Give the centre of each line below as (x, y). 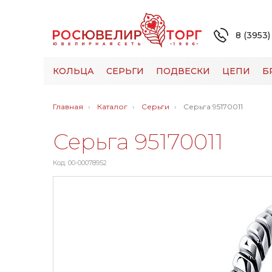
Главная (68, 107)
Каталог (112, 107)
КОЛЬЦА (73, 71)
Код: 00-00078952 (80, 163)
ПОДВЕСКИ (183, 71)
